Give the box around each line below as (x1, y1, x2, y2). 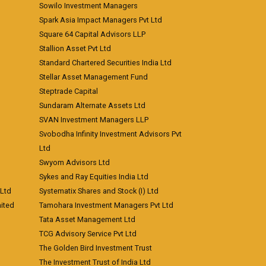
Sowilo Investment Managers (39, 1, 138, 10)
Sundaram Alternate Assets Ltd (39, 101, 145, 110)
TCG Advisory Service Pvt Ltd (39, 229, 137, 238)
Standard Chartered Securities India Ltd (39, 58, 172, 67)
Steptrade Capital (39, 87, 98, 96)
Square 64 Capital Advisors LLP (39, 30, 145, 39)
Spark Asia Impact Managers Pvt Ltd (39, 15, 162, 24)
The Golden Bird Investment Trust (39, 243, 152, 252)
